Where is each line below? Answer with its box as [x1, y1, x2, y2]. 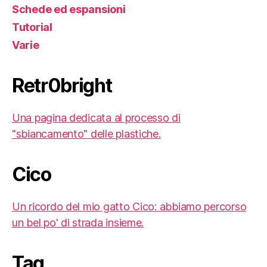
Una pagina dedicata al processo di [12, 111, 181, 125]
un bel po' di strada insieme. [12, 216, 144, 229]
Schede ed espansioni [12, 3, 126, 16]
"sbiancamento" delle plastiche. [12, 128, 161, 141]
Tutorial [12, 21, 52, 34]
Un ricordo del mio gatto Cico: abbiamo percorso [12, 200, 247, 213]
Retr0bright [12, 74, 112, 98]
